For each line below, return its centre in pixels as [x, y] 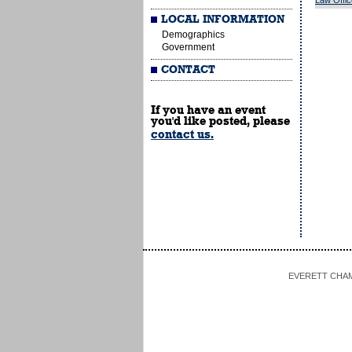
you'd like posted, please [220, 121]
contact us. [182, 134]
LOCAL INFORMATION [223, 20]
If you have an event [208, 110]
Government [188, 47]
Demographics [193, 35]
